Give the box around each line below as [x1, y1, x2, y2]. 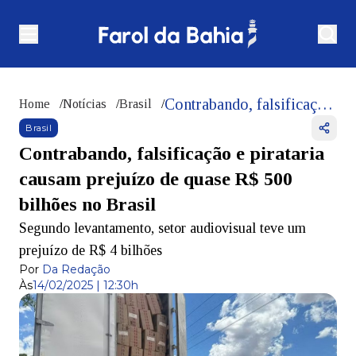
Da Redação [42, 262, 110, 277]
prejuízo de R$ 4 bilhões [19, 242, 162, 259]
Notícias [63, 97, 106, 111]
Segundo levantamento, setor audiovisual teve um [19, 220, 306, 237]
